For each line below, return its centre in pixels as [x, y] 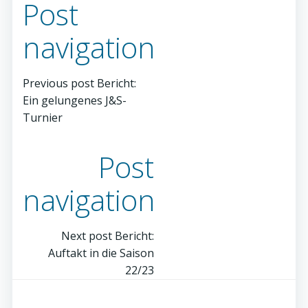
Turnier [43, 118]
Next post [87, 236]
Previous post [58, 84]
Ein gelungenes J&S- [75, 101]
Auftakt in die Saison [101, 253]
